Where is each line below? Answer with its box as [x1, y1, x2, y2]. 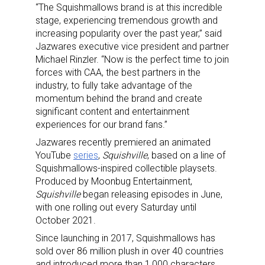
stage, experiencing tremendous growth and [35, 14, 218, 26]
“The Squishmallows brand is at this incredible [35, 1, 222, 13]
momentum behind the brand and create [35, 92, 202, 104]
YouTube [35, 149, 73, 161]
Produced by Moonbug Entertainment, [35, 175, 192, 187]
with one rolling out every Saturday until [35, 201, 196, 213]
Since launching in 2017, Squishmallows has [35, 232, 215, 244]
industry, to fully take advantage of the [35, 79, 192, 91]
